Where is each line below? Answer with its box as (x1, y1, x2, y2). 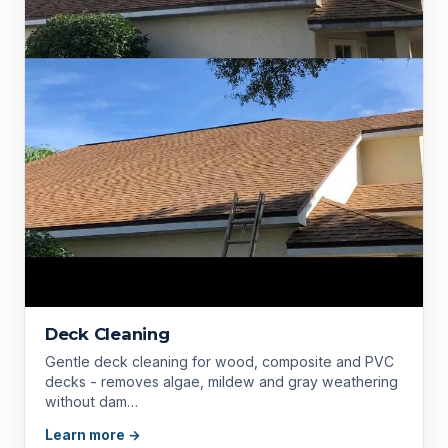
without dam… (45, 392, 138, 410)
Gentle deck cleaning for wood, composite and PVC (45, 352, 394, 370)
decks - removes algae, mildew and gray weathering (45, 372, 90, 390)
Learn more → (45, 426, 141, 443)
